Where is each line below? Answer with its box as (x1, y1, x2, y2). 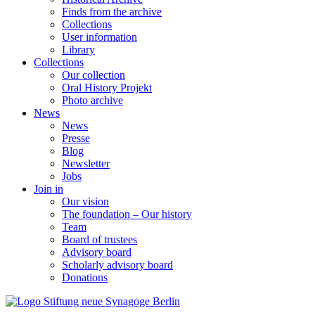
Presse (62, 132, 90, 144)
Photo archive (62, 94, 123, 106)
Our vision (62, 195, 109, 207)
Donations (62, 271, 108, 283)
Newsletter (62, 157, 110, 169)
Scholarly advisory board (62, 259, 173, 271)
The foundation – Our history (62, 208, 192, 220)
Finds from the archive (62, 6, 162, 18)
